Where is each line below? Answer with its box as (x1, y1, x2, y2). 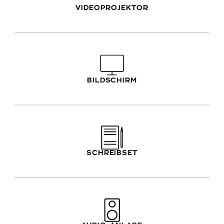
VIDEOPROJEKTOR (75, 4, 148, 11)
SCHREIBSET (86, 149, 138, 156)
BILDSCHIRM (86, 77, 137, 84)
